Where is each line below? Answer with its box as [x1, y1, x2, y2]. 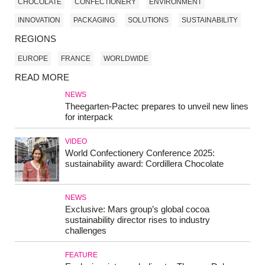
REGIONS [15, 33, 56, 44]
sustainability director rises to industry [65, 214, 210, 225]
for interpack [65, 111, 113, 122]
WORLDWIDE [104, 54, 148, 63]
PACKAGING [73, 16, 115, 25]
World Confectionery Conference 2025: [65, 147, 215, 158]
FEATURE [65, 250, 98, 259]
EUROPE [18, 54, 48, 63]
